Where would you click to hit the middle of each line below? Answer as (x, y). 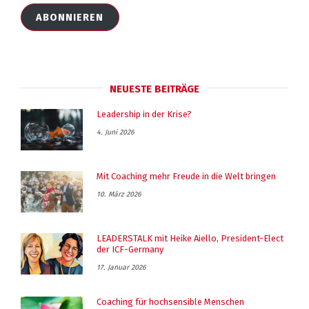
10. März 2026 (119, 194)
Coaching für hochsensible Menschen (170, 301)
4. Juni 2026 (116, 132)
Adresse (36, 14)
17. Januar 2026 (121, 267)
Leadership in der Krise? (144, 114)
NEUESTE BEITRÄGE (154, 89)
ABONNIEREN (70, 18)
